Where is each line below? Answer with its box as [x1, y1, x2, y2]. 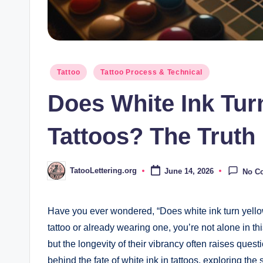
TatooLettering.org [70, 166, 137, 176]
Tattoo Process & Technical [100, 68, 203, 76]
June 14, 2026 [164, 166, 214, 176]
